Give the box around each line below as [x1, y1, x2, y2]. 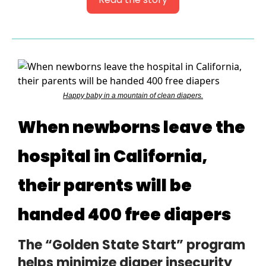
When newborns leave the [18, 116, 245, 140]
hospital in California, [18, 145, 208, 169]
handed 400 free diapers [18, 203, 231, 227]
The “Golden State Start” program [18, 236, 245, 255]
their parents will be [18, 174, 192, 198]
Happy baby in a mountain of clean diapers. [63, 91, 203, 100]
